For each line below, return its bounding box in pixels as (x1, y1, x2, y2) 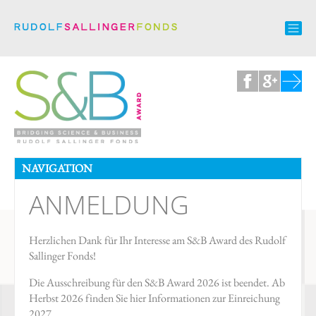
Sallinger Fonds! (29, 248, 96, 264)
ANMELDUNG (29, 187, 189, 223)
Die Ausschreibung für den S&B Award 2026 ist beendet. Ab (29, 275, 285, 291)
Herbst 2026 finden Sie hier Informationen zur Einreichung (29, 291, 280, 306)
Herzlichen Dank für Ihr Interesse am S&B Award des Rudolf (29, 233, 286, 248)
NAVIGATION (22, 161, 92, 176)
